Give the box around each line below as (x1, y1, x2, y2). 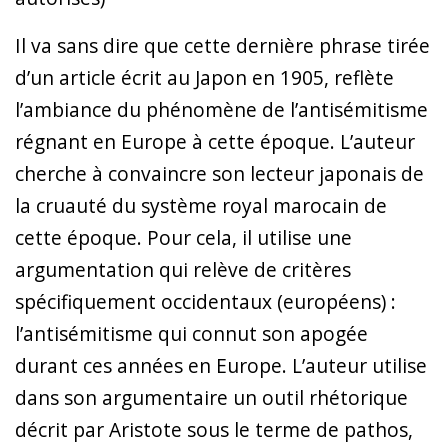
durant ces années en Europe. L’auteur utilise (15, 351, 427, 379)
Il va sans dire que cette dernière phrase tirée (15, 31, 430, 59)
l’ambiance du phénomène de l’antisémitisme (15, 95, 428, 123)
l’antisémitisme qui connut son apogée (15, 319, 368, 347)
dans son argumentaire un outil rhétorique (15, 383, 408, 411)
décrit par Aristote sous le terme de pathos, (15, 415, 413, 443)
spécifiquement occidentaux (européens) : (15, 287, 396, 315)
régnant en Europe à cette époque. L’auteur (15, 127, 415, 155)
